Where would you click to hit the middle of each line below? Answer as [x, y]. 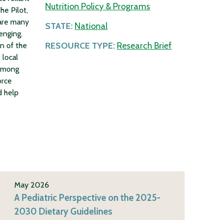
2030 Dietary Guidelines [64, 211]
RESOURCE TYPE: [80, 46]
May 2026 [32, 185]
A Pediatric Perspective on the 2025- [88, 197]
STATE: [59, 26]
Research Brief [144, 46]
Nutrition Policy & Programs [98, 7]
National [91, 26]
